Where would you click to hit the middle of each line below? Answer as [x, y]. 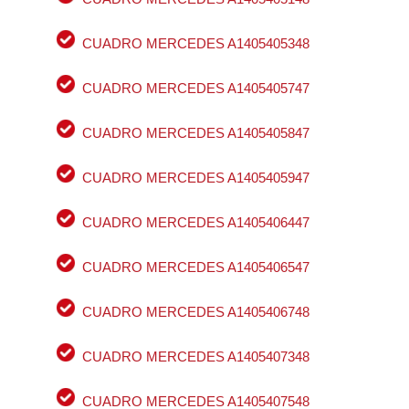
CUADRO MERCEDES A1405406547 [195, 267]
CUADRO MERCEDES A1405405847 [195, 133]
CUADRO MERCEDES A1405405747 [195, 89]
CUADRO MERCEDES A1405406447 [195, 223]
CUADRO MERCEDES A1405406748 [195, 312]
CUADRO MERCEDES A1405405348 [195, 44]
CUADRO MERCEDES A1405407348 [195, 357]
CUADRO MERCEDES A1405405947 [195, 178]
